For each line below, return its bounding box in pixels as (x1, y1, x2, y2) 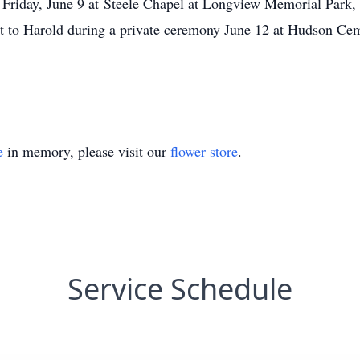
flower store (170, 141, 238, 161)
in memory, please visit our (3, 141, 170, 161)
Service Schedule (67, 269, 292, 309)
